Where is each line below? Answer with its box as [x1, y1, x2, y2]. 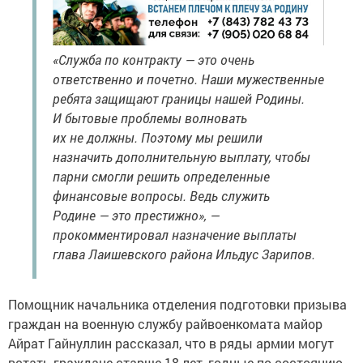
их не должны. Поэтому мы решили [53, 129, 263, 147]
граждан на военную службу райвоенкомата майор [8, 315, 322, 333]
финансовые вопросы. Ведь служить [53, 187, 270, 205]
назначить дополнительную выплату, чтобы [53, 148, 310, 166]
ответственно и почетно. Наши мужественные [53, 70, 324, 88]
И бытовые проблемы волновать [53, 109, 247, 127]
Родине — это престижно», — [53, 207, 220, 224]
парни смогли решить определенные [53, 168, 270, 186]
